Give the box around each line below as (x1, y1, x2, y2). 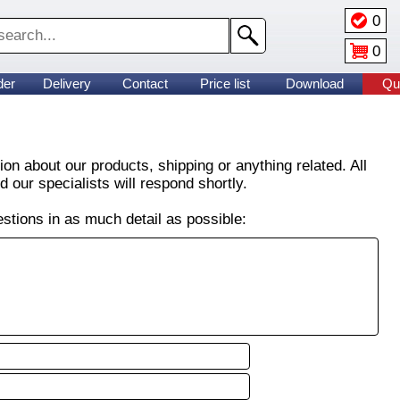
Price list (199, 76, 250, 91)
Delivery (43, 76, 91, 91)
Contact (122, 76, 168, 91)
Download (285, 76, 344, 91)
